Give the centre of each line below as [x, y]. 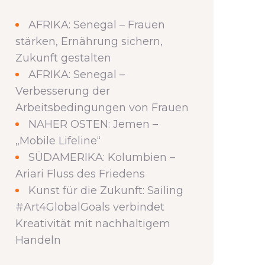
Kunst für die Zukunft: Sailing [106, 190]
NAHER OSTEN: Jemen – [93, 124]
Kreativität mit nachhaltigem [93, 224]
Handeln [38, 240]
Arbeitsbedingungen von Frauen [102, 108]
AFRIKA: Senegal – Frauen [97, 25]
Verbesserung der [63, 91]
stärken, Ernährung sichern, [89, 41]
